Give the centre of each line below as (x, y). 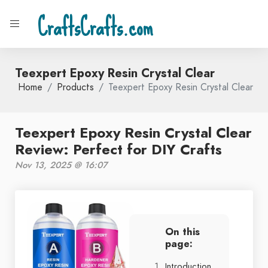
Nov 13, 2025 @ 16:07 (61, 165)
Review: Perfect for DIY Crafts (118, 149)
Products (75, 87)
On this (182, 232)
